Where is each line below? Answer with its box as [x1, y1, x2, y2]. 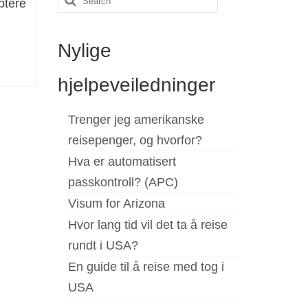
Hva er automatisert [67, 154, 176, 168]
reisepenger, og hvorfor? [67, 133, 202, 147]
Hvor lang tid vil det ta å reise [67, 217, 228, 232]
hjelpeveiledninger [57, 74, 215, 96]
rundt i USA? [67, 238, 138, 252]
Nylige [57, 39, 111, 61]
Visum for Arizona [67, 196, 165, 210]
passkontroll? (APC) [67, 175, 178, 189]
